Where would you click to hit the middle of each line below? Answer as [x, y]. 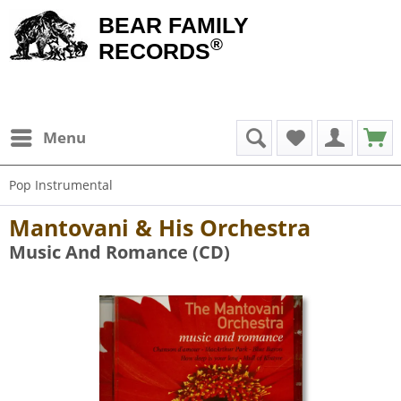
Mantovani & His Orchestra [160, 227]
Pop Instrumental [61, 185]
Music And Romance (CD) [119, 252]
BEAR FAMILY [174, 25]
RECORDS [154, 51]
